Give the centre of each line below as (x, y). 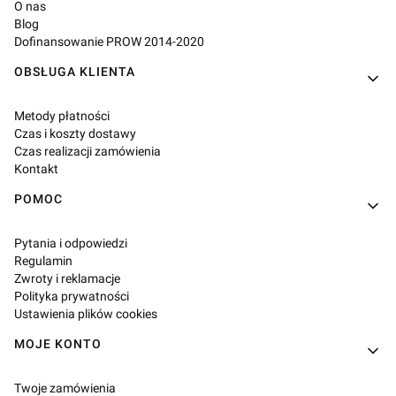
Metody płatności (62, 116)
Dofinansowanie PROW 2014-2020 (109, 42)
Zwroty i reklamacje (67, 278)
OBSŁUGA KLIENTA (75, 72)
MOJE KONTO (58, 344)
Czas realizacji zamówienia (88, 151)
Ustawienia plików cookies (86, 314)
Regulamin (43, 261)
